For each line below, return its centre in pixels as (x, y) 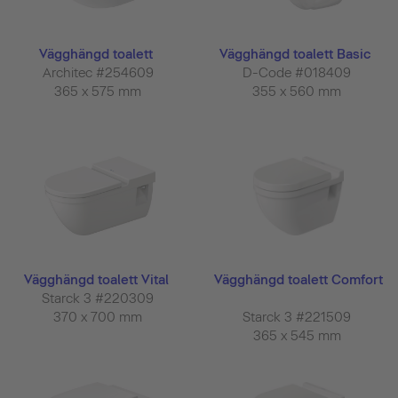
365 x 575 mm (99, 92)
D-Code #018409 (298, 73)
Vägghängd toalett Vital (98, 280)
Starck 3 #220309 (99, 299)
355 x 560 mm (298, 92)
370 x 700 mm (99, 318)
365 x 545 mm (298, 336)
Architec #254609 (99, 73)
